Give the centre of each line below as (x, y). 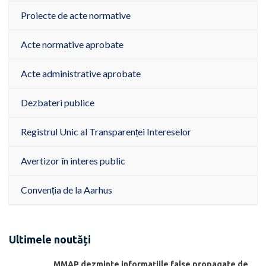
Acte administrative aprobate (81, 74)
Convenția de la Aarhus (66, 190)
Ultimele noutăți (50, 240)
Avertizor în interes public (73, 161)
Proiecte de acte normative (76, 15)
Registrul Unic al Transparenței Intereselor (106, 132)
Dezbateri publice (58, 103)
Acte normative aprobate (72, 45)
